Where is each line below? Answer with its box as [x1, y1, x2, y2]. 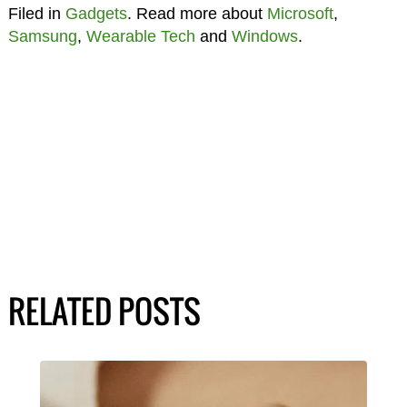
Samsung [7, 26, 77, 45]
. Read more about [126, 4, 267, 23]
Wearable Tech [85, 26, 195, 45]
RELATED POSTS [7, 286, 201, 334]
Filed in [7, 4, 65, 23]
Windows [231, 26, 298, 45]
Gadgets [65, 4, 127, 23]
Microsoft [266, 4, 333, 23]
